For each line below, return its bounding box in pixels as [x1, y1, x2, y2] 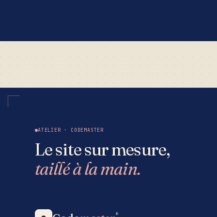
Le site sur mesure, [35, 139, 170, 160]
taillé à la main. [35, 158, 140, 180]
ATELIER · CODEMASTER [38, 127, 104, 134]
